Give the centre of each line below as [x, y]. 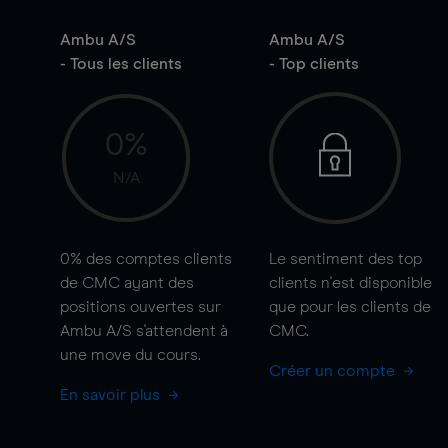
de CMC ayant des [127, 283]
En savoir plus [112, 395]
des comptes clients [157, 259]
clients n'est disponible [350, 283]
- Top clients [313, 64]
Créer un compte [333, 371]
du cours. [166, 355]
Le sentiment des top [345, 259]
